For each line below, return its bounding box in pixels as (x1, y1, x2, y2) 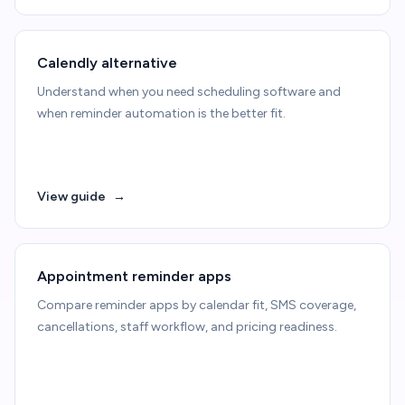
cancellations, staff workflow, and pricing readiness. (37, 319, 337, 334)
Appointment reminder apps (37, 268, 231, 285)
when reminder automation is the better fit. (37, 106, 286, 121)
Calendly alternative (37, 54, 177, 71)
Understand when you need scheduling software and (37, 84, 341, 99)
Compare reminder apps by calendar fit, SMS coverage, (37, 297, 356, 313)
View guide (37, 189, 106, 204)
